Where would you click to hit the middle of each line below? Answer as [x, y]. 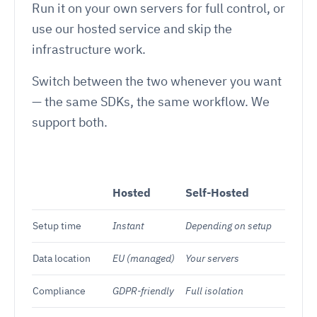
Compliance [59, 290]
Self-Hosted [217, 192]
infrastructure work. [89, 49]
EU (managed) [144, 258]
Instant [128, 225]
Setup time [57, 225]
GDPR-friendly [143, 290]
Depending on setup [229, 225]
